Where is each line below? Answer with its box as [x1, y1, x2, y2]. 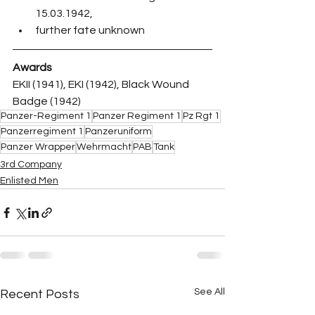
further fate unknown [35, 25, 145, 37]
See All [194, 287, 225, 297]
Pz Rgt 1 [183, 111, 220, 122]
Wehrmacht [77, 142, 131, 153]
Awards [13, 62, 52, 74]
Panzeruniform [85, 127, 152, 137]
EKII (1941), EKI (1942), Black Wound [13, 79, 191, 91]
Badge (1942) [13, 96, 81, 108]
